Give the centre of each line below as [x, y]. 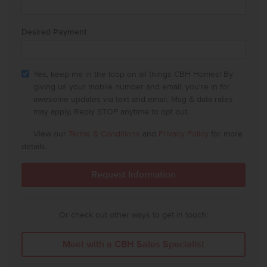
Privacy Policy [183, 133]
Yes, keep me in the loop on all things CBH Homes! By [133, 74]
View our [51, 133]
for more [225, 133]
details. [34, 146]
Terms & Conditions [104, 133]
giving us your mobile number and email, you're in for [131, 86]
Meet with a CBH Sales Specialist [133, 244]
